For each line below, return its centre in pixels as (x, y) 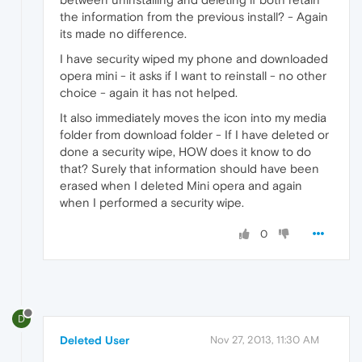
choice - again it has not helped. (149, 93)
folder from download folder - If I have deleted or (194, 135)
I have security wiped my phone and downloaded (194, 59)
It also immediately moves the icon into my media (193, 118)
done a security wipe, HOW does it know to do (185, 152)
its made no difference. (123, 34)
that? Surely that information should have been (189, 169)
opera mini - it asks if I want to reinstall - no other (193, 76)
